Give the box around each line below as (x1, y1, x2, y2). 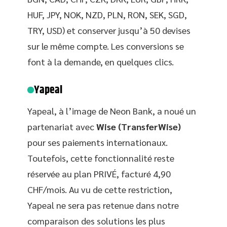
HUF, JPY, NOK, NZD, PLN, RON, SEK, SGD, (27, 9, 187, 20)
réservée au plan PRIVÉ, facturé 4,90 (27, 168, 171, 179)
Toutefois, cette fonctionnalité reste (27, 152, 174, 164)
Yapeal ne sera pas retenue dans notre (27, 199, 179, 211)
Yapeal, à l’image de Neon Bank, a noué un (27, 105, 196, 117)
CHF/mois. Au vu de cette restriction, (27, 183, 172, 195)
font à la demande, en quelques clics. (27, 56, 174, 67)
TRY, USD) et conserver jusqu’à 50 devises (27, 24, 191, 36)
